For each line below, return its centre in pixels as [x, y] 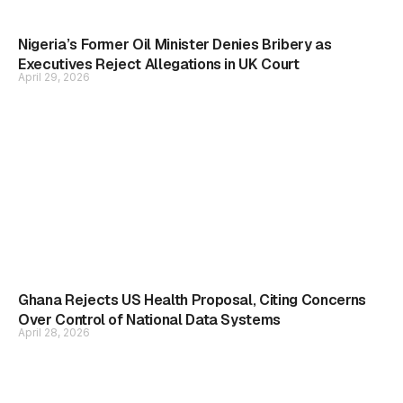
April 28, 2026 [54, 332]
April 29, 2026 [54, 77]
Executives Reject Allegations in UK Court [159, 64]
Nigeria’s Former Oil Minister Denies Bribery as [175, 45]
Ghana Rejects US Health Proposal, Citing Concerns [192, 300]
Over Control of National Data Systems [150, 320]
